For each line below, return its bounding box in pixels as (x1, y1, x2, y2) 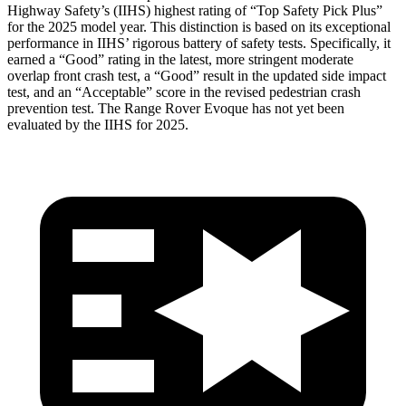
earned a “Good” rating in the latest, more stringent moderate (7, 51, 353, 67)
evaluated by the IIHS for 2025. (7, 116, 188, 132)
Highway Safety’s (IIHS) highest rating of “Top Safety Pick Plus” (7, 2, 382, 18)
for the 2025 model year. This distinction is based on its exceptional (7, 18, 391, 34)
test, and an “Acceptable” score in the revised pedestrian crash (7, 83, 361, 100)
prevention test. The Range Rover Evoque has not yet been (7, 100, 344, 116)
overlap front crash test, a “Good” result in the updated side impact (7, 67, 386, 83)
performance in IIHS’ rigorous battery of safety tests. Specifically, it (7, 34, 391, 51)
